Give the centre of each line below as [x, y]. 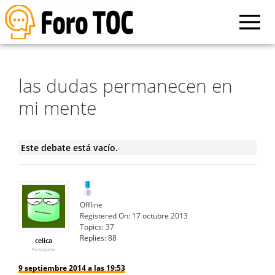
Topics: [92, 227]
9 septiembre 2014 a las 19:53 [72, 268]
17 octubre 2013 [160, 215]
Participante [44, 249]
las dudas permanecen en [126, 85]
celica [44, 240]
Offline [91, 204]
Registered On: [105, 215]
